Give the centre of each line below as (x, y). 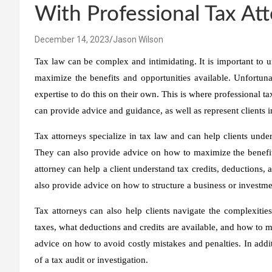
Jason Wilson (138, 39)
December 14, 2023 (72, 39)
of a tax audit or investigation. (91, 260)
